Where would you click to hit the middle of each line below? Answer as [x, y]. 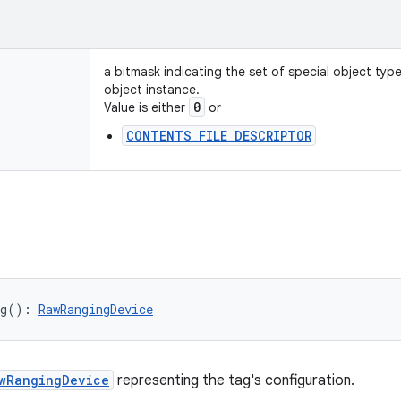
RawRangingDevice [96, 309]
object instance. [152, 90]
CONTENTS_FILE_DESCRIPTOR [219, 136]
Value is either [146, 107]
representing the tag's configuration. [234, 380]
